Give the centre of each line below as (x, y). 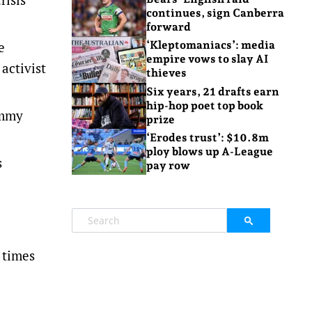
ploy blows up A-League (209, 152)
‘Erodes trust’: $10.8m (207, 138)
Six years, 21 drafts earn (212, 91)
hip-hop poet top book (204, 105)
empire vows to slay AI (207, 59)
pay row (168, 166)
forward (168, 27)
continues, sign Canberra (215, 13)
